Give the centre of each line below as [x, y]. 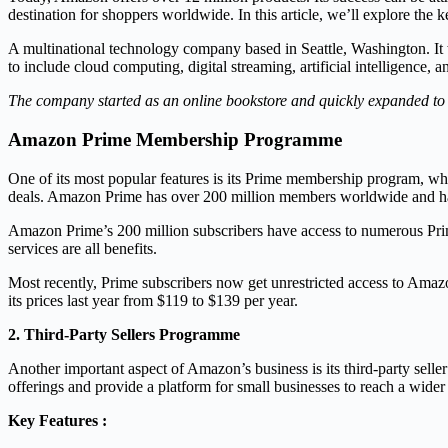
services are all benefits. [82, 248]
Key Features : [57, 420]
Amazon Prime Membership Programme [175, 140]
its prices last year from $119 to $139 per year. [153, 300]
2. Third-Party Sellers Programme [124, 334]
